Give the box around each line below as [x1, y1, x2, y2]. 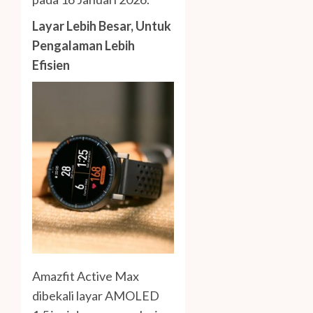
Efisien [32, 57, 70, 73]
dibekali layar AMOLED [32, 288, 159, 304]
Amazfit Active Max [32, 268, 139, 284]
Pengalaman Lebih [32, 37, 135, 53]
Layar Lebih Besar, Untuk [32, 17, 171, 34]
